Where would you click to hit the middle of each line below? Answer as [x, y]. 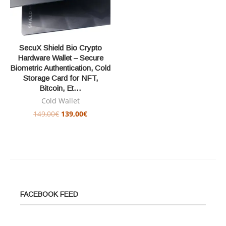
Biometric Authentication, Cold [60, 68]
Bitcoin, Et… [60, 88]
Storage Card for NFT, [60, 78]
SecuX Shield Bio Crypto [60, 48]
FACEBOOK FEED [49, 194]
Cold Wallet [60, 101]
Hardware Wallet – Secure [60, 58]
